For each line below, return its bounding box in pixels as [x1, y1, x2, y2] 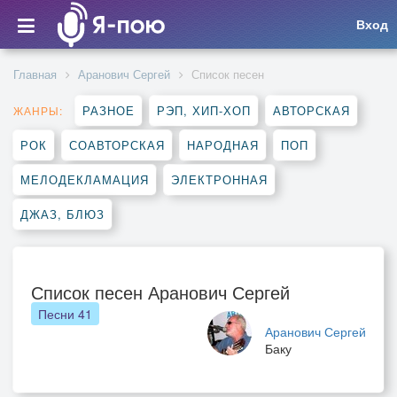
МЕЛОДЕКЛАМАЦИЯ [20, 171, 149, 188]
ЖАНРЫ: [13, 103, 63, 118]
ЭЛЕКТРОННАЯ [171, 171, 268, 188]
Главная [13, 66, 57, 82]
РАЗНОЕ [82, 102, 135, 119]
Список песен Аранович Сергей [31, 279, 290, 305]
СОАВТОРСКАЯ [69, 136, 165, 153]
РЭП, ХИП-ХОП [157, 102, 251, 119]
